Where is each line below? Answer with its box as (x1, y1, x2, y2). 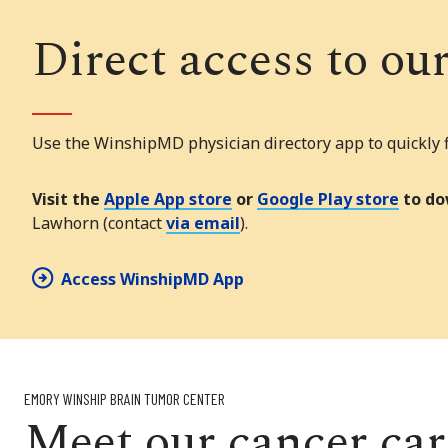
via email (166, 212, 240, 235)
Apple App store (104, 188, 232, 211)
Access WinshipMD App (61, 268, 244, 291)
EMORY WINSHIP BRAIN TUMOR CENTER (24, 389, 225, 409)
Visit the (32, 188, 104, 211)
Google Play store (257, 188, 399, 211)
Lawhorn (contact (32, 212, 166, 235)
